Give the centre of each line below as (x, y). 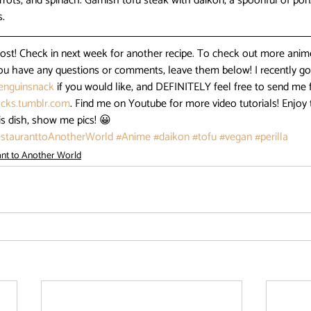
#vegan (236, 137)
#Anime (133, 137)
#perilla (271, 137)
